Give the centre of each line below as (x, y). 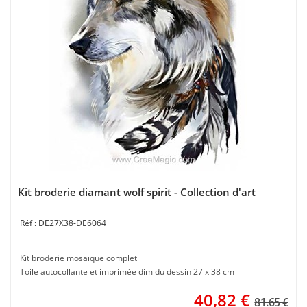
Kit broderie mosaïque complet (78, 258)
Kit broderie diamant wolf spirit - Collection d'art (137, 192)
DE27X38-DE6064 (72, 223)
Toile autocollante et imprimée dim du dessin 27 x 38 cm (127, 272)
